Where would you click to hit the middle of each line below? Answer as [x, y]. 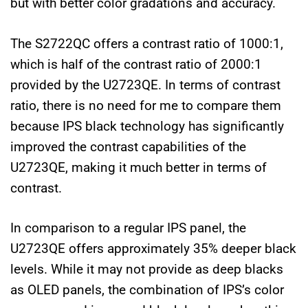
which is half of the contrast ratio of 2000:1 [136, 64]
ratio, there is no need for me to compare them [146, 105]
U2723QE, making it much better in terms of [139, 167]
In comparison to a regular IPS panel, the [128, 228]
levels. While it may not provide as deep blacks [147, 269]
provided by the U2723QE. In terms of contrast [145, 85]
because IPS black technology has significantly [147, 126]
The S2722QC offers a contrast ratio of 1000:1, [147, 43]
